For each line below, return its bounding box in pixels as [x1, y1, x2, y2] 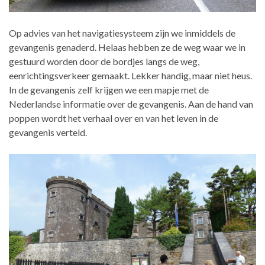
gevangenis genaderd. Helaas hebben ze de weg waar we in [9, 41, 245, 53]
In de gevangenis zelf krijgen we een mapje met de [9, 84, 209, 96]
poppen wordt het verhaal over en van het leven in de [9, 112, 218, 124]
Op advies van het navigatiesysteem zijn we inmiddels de [9, 27, 235, 39]
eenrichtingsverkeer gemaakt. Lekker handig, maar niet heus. [9, 70, 252, 82]
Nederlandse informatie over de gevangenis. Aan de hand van [9, 98, 253, 110]
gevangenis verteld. [9, 127, 87, 138]
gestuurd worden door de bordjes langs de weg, [9, 56, 199, 67]
